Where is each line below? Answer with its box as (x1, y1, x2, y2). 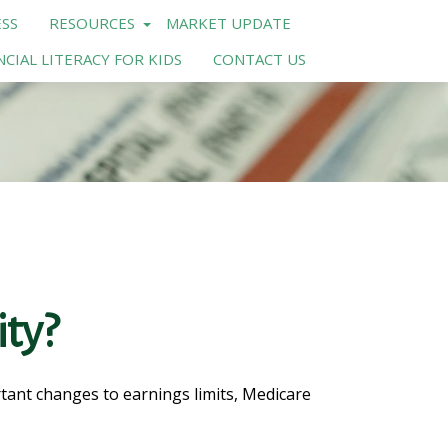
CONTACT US (212, 49, 306, 69)
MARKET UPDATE (165, 13, 291, 33)
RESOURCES (48, 13, 135, 33)
